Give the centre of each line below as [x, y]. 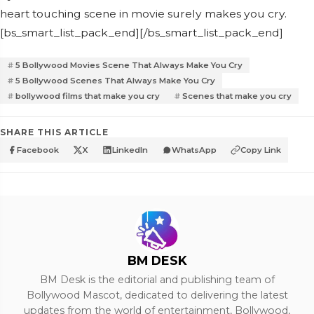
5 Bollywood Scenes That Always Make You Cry [115, 81]
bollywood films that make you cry [88, 96]
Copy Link [261, 150]
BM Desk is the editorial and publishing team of [157, 280]
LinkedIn [130, 150]
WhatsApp [194, 150]
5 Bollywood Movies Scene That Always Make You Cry [129, 65]
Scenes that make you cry [237, 96]
